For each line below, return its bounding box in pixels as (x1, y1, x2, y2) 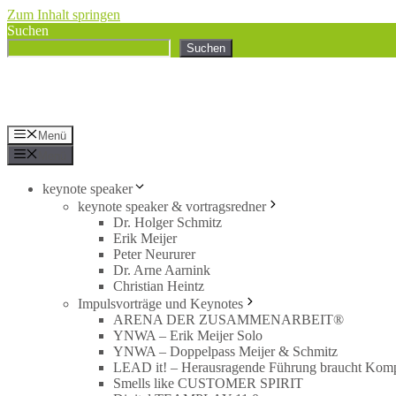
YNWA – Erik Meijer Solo (113, 327, 263, 343)
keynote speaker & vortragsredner (78, 198, 266, 214)
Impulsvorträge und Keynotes (78, 295, 243, 311)
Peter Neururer (113, 246, 195, 262)
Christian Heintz (113, 278, 204, 293)
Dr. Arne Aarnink (113, 262, 210, 278)
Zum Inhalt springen (7, 7, 120, 22)
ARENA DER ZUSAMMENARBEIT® (113, 311, 344, 327)
